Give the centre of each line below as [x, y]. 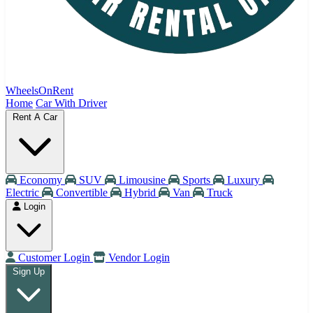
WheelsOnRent [39, 90]
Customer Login [54, 257]
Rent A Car [35, 117]
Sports [196, 180]
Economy [41, 180]
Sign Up [29, 271]
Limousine [142, 180]
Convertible [82, 192]
